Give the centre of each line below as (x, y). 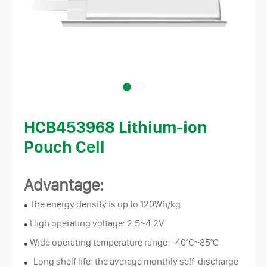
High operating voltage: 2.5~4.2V (97, 223)
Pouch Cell (64, 147)
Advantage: (64, 185)
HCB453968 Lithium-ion (115, 127)
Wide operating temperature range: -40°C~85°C (124, 242)
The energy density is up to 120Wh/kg (105, 204)
